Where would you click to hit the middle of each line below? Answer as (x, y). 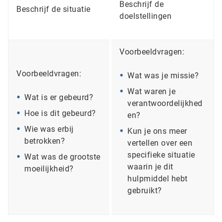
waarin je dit (150, 167)
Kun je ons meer (157, 131)
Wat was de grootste (62, 157)
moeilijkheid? (49, 169)
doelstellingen (145, 16)
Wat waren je (151, 92)
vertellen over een (160, 143)
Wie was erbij (49, 129)
